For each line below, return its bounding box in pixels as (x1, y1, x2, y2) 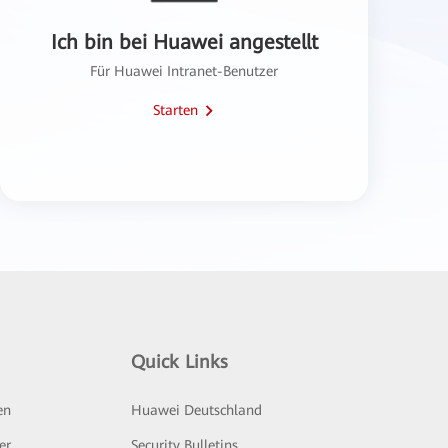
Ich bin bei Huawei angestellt (50, 29, 318, 54)
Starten (153, 101, 198, 118)
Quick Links (131, 350, 229, 372)
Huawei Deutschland (131, 401, 263, 418)
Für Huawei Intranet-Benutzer (90, 62, 278, 79)
